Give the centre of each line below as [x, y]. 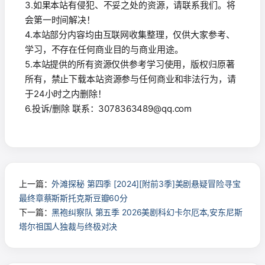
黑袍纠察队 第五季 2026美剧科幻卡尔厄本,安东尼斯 [147, 212]
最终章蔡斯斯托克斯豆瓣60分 [74, 198]
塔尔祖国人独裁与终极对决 [68, 227]
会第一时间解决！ [60, 20]
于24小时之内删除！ [66, 94]
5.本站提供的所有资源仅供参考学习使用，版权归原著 [130, 64]
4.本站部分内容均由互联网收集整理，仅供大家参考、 [130, 35]
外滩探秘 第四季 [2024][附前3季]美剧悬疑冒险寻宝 [146, 184]
